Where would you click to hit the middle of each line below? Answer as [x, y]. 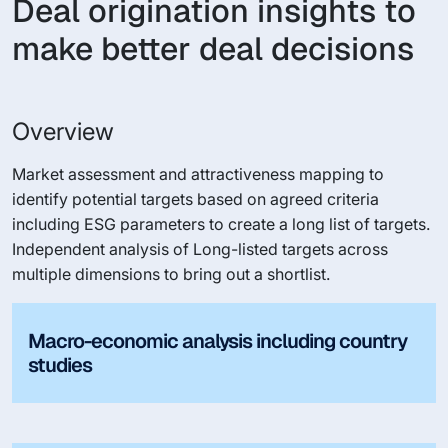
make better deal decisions [213, 48]
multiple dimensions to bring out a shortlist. [171, 274]
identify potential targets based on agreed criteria [195, 199]
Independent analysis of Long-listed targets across [200, 249]
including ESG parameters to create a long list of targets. [221, 224]
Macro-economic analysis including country [217, 341]
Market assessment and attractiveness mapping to [198, 174]
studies [60, 365]
